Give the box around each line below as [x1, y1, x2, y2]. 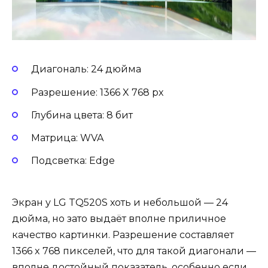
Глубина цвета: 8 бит [31, 109, 133, 121]
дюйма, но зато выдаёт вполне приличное [12, 213, 226, 225]
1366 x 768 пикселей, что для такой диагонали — [12, 245, 256, 257]
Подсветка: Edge [31, 155, 115, 167]
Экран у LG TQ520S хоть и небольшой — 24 [12, 197, 228, 209]
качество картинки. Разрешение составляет [12, 229, 234, 241]
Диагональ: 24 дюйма [31, 63, 141, 75]
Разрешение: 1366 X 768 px [31, 86, 164, 98]
